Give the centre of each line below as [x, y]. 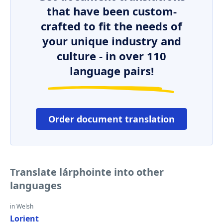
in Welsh [22, 206]
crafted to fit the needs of [111, 26]
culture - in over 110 [111, 56]
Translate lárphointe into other [87, 172]
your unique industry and [111, 41]
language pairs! [111, 71]
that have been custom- [111, 11]
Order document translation [111, 119]
